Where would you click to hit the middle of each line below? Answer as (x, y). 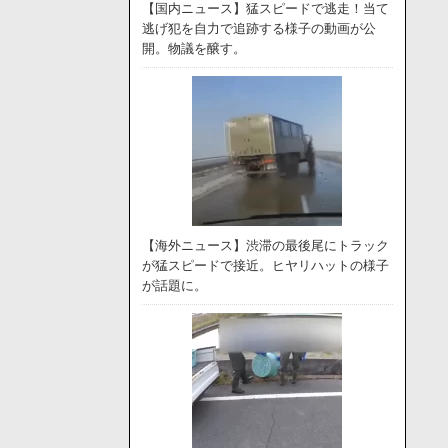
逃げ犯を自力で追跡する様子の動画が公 (258, 28)
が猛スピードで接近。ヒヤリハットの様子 (265, 265)
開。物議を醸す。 (193, 48)
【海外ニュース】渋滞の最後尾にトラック (265, 245)
